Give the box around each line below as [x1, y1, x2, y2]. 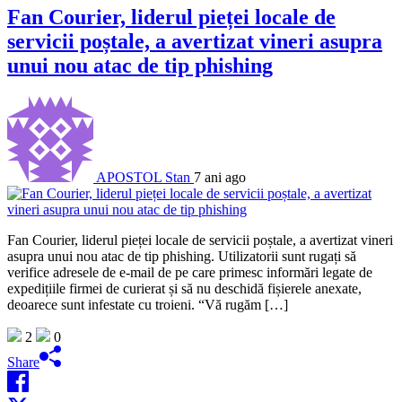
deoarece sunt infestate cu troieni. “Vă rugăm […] [7, 297, 288, 313]
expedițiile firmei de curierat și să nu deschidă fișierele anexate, [7, 281, 362, 297]
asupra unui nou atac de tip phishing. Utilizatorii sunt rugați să [7, 249, 356, 265]
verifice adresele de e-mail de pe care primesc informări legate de [7, 265, 372, 281]
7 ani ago [194, 170, 246, 186]
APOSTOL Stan [96, 170, 190, 186]
